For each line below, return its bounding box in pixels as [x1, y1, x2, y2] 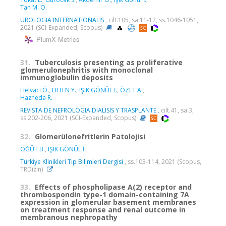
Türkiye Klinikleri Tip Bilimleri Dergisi [20, 157, 123, 166]
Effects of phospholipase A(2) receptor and [35, 182, 192, 192]
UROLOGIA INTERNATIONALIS [20, 16, 104, 25]
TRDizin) [20, 164, 44, 174]
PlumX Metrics [36, 34, 80, 44]
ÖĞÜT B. [20, 144, 45, 153]
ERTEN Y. [52, 85, 76, 94]
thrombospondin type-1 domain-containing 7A [20, 189, 189, 199]
